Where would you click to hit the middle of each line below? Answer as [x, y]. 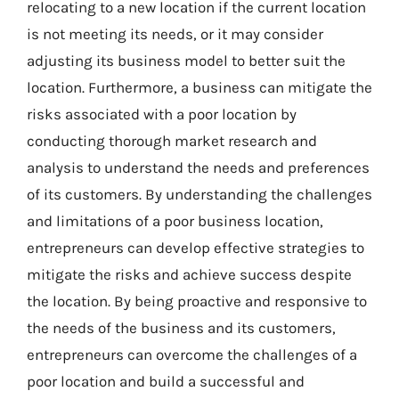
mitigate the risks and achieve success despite [189, 274]
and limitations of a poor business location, [175, 220]
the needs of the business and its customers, [181, 327]
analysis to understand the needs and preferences [198, 167]
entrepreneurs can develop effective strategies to [195, 247]
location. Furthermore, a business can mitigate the [199, 87]
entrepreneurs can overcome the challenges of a [192, 354]
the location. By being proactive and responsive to [197, 301]
